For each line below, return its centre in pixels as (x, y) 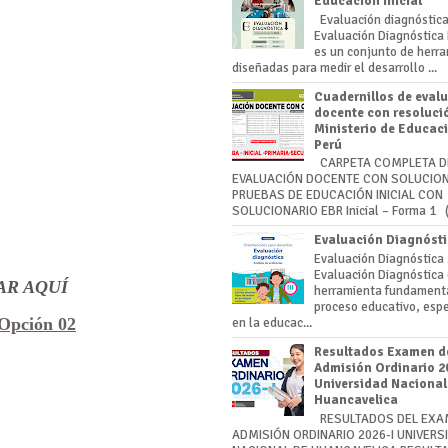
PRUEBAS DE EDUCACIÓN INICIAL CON (337, 195)
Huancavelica (356, 399)
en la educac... (272, 322)
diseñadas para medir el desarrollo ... (334, 67)
